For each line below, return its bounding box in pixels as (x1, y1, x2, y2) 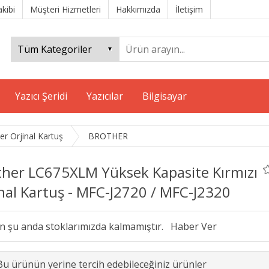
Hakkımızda (116, 4, 160, 15)
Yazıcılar (86, 89, 123, 103)
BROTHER (88, 130, 128, 142)
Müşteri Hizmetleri (30, 4, 101, 15)
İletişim (175, 4, 203, 15)
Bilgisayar (142, 89, 187, 103)
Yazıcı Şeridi (15, 89, 67, 103)
